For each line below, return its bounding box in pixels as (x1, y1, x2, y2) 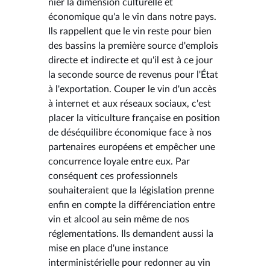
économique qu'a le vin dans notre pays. (48, 11, 216, 22)
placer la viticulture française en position (48, 113, 220, 123)
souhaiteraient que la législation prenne (48, 185, 214, 195)
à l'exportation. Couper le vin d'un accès (48, 84, 216, 94)
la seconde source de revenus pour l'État (48, 69, 218, 80)
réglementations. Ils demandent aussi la (48, 228, 213, 239)
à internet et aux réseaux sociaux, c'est (48, 98, 211, 108)
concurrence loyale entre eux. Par (48, 156, 190, 166)
